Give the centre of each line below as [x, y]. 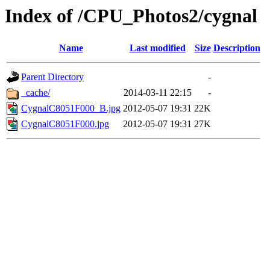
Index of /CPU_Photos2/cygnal [131, 16]
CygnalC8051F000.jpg [65, 124]
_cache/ [36, 93]
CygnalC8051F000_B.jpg [71, 108]
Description [237, 48]
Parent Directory [52, 77]
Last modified [157, 48]
